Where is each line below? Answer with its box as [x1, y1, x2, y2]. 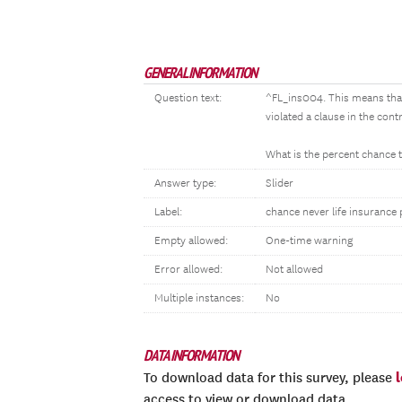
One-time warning [266, 234, 353, 248]
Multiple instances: [154, 292, 244, 305]
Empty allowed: [154, 234, 228, 248]
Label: [154, 205, 182, 219]
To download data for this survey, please [144, 370, 396, 386]
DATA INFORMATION [144, 345, 239, 365]
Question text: [154, 92, 222, 105]
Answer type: [154, 177, 216, 190]
